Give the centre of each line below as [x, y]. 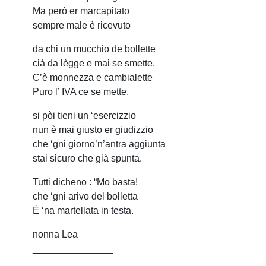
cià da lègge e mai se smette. [94, 63]
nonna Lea [55, 234]
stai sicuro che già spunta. [87, 158]
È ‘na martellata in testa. [83, 210]
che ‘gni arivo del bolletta [85, 196]
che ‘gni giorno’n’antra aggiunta [99, 144]
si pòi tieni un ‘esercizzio [84, 115]
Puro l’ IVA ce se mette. [81, 91]
